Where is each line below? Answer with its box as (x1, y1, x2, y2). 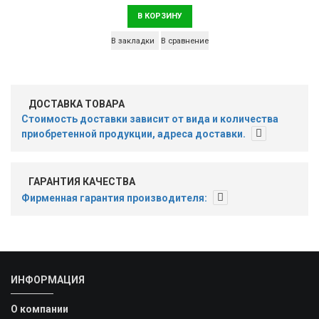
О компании (11, 303, 68, 315)
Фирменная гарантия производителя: (21, 192, 209, 204)
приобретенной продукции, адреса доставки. (21, 128, 248, 140)
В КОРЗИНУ (137, 11, 182, 21)
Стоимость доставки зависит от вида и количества (21, 113, 278, 125)
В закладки (110, 36, 155, 46)
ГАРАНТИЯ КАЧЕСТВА (28, 176, 135, 188)
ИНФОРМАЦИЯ (11, 274, 85, 286)
